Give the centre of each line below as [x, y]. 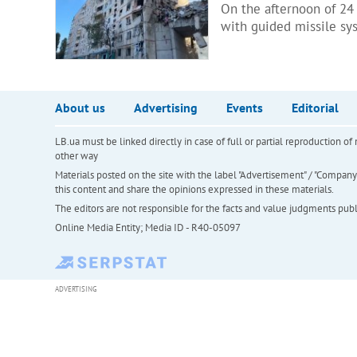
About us [80, 107]
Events [244, 107]
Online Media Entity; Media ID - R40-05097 [147, 227]
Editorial [315, 107]
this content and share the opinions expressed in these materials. [194, 189]
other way [76, 155]
